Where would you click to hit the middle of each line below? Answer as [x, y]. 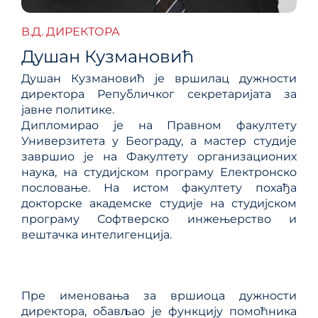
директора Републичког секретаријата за [159, 94]
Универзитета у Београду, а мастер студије [159, 141]
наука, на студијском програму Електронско [159, 172]
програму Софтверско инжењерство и [159, 219]
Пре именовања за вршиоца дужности [159, 296]
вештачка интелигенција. [97, 235]
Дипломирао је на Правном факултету [159, 126]
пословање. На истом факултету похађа [159, 188]
